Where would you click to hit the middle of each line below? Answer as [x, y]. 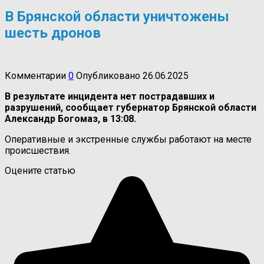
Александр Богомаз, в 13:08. [70, 118]
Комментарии [35, 75]
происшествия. [38, 150]
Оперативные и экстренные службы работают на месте [128, 139]
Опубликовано [108, 75]
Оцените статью [40, 170]
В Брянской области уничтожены [117, 16]
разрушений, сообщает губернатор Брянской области [131, 107]
